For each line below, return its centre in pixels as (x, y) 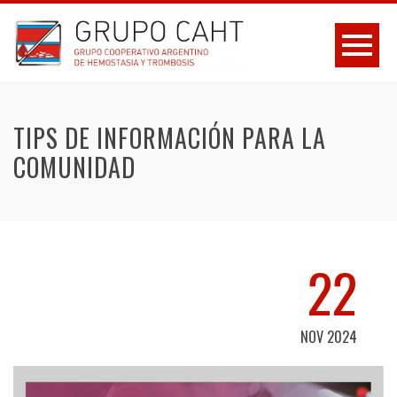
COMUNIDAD (74, 167)
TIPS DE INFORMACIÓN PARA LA (170, 138)
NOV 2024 (329, 337)
